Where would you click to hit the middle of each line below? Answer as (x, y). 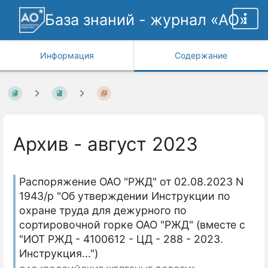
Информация (67, 55)
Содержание (201, 55)
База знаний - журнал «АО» (146, 20)
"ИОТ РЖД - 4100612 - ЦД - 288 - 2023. (121, 239)
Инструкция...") (59, 253)
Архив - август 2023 (106, 144)
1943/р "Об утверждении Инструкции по (125, 196)
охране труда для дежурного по (103, 210)
